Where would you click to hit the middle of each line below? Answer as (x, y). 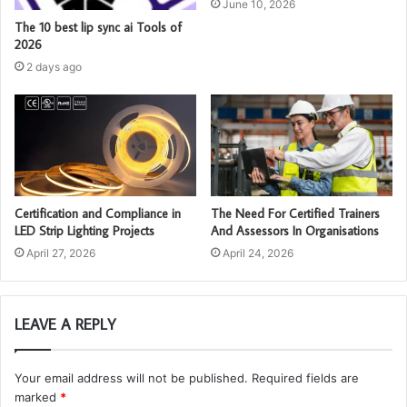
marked (37, 397)
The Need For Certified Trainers (295, 214)
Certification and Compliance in (98, 214)
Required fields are (305, 378)
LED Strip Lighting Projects (84, 231)
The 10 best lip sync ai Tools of (98, 27)
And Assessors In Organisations (295, 231)
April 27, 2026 (61, 253)
